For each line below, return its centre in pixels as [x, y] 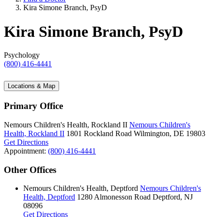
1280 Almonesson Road [114, 197]
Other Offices [30, 170]
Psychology [22, 55]
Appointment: [26, 151]
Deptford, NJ [173, 197]
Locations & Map [31, 86]
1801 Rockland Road [99, 133]
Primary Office [33, 106]
